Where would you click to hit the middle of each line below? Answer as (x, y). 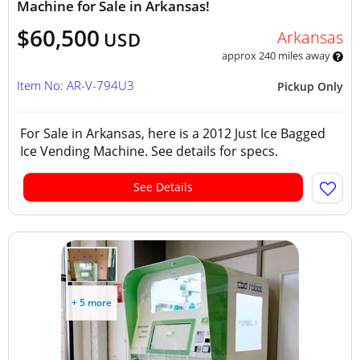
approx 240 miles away (277, 55)
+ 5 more (92, 303)
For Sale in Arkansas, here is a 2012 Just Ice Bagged (173, 133)
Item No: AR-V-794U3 (76, 85)
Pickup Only (310, 86)
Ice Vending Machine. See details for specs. (151, 151)
